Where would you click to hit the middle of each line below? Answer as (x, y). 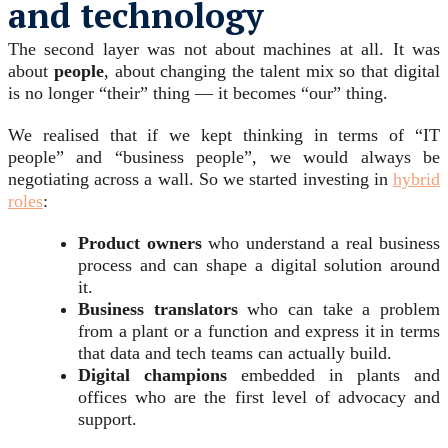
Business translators (158, 309)
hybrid (416, 179)
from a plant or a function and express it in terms (259, 331)
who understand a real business (320, 243)
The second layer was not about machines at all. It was (224, 49)
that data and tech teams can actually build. (235, 353)
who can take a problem (339, 309)
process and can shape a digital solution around (259, 265)
